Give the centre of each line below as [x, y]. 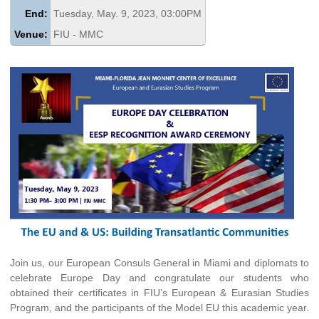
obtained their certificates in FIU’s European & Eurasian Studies [159, 292]
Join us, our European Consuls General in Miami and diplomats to [159, 262]
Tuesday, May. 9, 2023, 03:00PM [128, 13]
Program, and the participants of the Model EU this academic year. [159, 307]
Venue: [31, 34]
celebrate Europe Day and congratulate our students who [159, 277]
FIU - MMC [79, 34]
